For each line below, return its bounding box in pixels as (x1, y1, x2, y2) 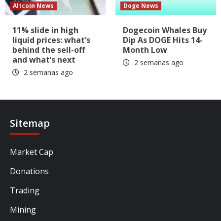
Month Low (123, 44, 167, 56)
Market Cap (10, 147, 53, 158)
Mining (10, 204, 36, 216)
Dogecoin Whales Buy (123, 25, 207, 36)
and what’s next (12, 54, 75, 66)
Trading (10, 185, 39, 196)
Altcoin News (13, 1, 54, 10)
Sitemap (10, 116, 50, 130)
